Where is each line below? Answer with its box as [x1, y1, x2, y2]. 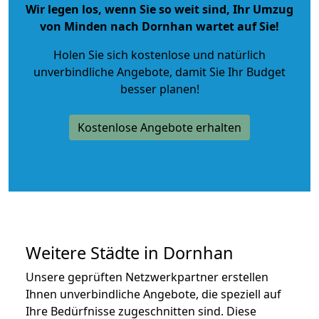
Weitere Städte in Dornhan [26, 241, 234, 264]
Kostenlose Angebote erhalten [78, 119, 241, 135]
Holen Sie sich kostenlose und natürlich [53, 46, 266, 63]
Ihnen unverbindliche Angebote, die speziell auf [26, 286, 281, 302]
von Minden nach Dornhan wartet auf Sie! [40, 18, 279, 34]
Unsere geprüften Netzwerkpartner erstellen [26, 268, 268, 285]
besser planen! [120, 80, 199, 97]
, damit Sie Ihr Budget [169, 63, 286, 80]
